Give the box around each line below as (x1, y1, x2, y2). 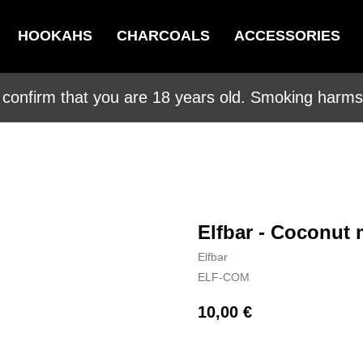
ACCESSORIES (233, 28, 340, 44)
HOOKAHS (17, 28, 92, 44)
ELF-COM (198, 271, 250, 284)
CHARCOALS (116, 28, 210, 44)
